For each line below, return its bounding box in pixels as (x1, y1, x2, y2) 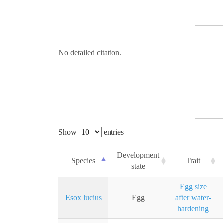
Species (71, 156, 95, 165)
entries (102, 128, 124, 137)
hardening (177, 204, 209, 213)
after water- (175, 193, 211, 202)
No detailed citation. (58, 48, 121, 57)
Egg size (179, 182, 207, 191)
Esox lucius (65, 193, 102, 202)
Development (117, 151, 159, 160)
